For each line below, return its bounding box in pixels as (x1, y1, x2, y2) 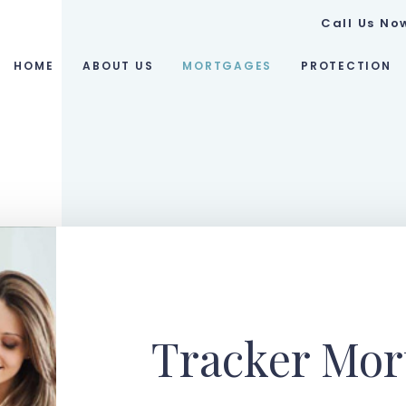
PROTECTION (301, 58, 391, 73)
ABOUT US (82, 58, 154, 73)
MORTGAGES (182, 58, 273, 73)
